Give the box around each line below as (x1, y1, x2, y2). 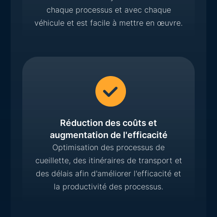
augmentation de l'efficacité (49, 129, 168, 140)
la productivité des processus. (54, 181, 163, 191)
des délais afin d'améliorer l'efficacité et (36, 168, 181, 178)
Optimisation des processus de (52, 142, 165, 152)
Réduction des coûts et (60, 117, 157, 128)
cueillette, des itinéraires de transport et (35, 155, 182, 165)
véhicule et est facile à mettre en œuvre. (34, 17, 183, 28)
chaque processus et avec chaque (46, 4, 171, 15)
